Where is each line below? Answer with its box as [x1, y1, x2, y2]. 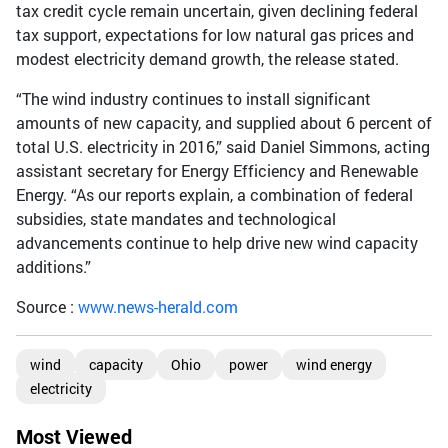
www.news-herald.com [78, 295, 238, 317]
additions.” [16, 255, 91, 277]
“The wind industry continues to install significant [16, 87, 371, 109]
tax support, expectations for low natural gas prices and [16, 23, 414, 45]
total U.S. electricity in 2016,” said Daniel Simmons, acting [16, 135, 430, 157]
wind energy [296, 354, 372, 374]
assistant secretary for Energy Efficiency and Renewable [16, 159, 418, 181]
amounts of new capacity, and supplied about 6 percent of [16, 111, 432, 133]
